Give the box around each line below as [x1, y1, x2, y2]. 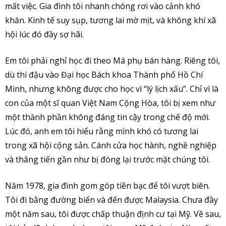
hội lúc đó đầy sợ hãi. [5, 28, 84, 40]
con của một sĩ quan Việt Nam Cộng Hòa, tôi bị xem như [5, 97, 215, 108]
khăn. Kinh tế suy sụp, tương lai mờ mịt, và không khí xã [5, 14, 216, 26]
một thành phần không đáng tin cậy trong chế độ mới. [5, 111, 210, 123]
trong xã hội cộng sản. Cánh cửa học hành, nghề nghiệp [5, 139, 216, 151]
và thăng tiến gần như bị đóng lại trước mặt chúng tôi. [5, 153, 210, 165]
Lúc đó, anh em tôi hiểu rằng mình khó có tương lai [5, 125, 198, 137]
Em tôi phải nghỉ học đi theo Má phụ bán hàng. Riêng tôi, [5, 54, 220, 66]
